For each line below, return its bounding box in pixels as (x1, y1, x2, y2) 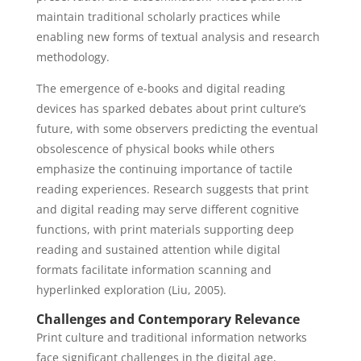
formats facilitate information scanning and (35, 262, 272, 277)
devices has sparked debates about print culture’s (35, 101, 306, 116)
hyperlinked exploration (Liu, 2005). (35, 282, 226, 297)
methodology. (35, 49, 110, 64)
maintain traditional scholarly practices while (35, 9, 280, 24)
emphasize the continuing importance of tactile (35, 161, 293, 176)
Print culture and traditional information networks (35, 330, 307, 345)
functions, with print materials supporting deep (35, 222, 294, 237)
